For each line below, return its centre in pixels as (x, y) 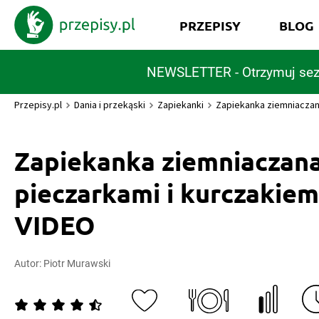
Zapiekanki (181, 105)
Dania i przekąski (110, 105)
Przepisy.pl (38, 105)
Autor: (29, 263)
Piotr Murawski (77, 263)
